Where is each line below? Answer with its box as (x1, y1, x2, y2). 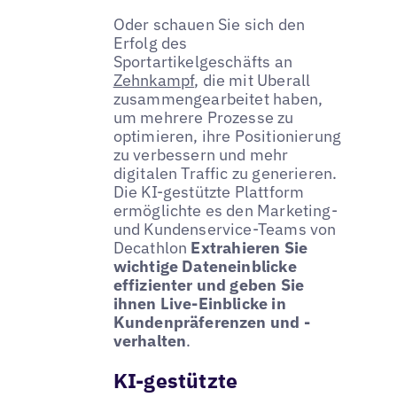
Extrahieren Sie (191, 237, 308, 258)
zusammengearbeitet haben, (113, 88, 323, 109)
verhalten (113, 330, 187, 351)
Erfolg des (113, 32, 188, 53)
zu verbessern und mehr (113, 144, 289, 165)
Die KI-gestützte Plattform (113, 181, 305, 202)
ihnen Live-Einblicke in (113, 292, 286, 314)
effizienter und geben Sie (113, 274, 305, 295)
